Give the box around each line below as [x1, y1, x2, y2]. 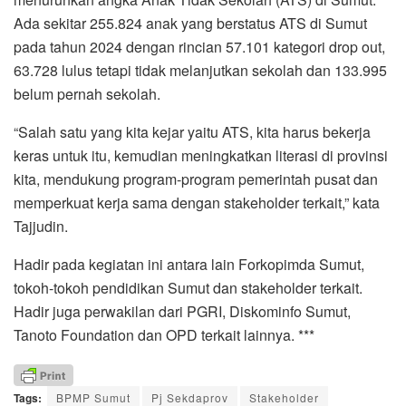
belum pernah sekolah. [14, 82, 160, 104]
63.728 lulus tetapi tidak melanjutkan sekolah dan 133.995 [14, 59, 387, 81]
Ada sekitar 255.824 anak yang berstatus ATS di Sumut [14, 12, 367, 34]
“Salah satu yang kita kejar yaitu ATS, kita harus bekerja [14, 121, 371, 142]
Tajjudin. [14, 215, 68, 237]
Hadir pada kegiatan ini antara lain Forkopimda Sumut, [14, 253, 364, 275]
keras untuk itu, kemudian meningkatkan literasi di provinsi [14, 144, 388, 166]
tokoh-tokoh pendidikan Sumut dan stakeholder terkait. [14, 276, 362, 298]
